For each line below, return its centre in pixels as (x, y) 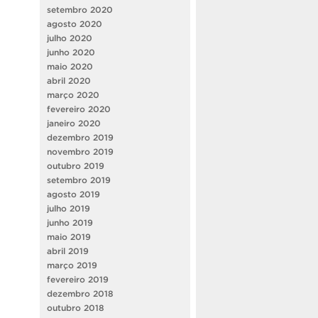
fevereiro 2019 (78, 280)
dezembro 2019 (80, 138)
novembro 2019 (80, 152)
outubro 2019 (76, 166)
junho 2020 (71, 53)
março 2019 (72, 265)
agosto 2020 (75, 24)
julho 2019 (68, 209)
